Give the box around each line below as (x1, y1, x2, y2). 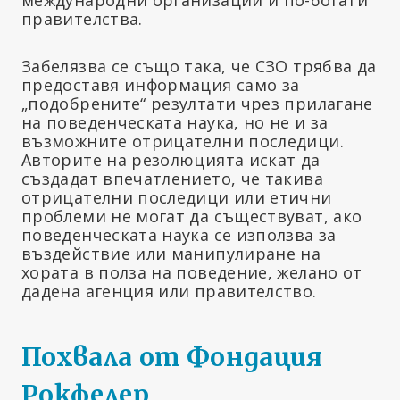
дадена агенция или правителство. (21, 279, 317, 302)
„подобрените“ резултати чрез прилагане (21, 92, 373, 114)
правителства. (21, 7, 143, 29)
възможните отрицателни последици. (21, 129, 344, 152)
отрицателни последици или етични (21, 186, 332, 208)
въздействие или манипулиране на (21, 242, 321, 264)
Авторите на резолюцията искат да (21, 148, 321, 171)
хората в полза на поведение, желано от (21, 261, 362, 283)
